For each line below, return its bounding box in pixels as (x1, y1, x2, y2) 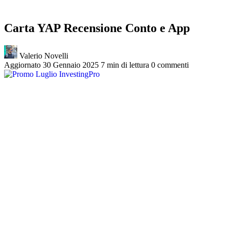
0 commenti (151, 60, 189, 69)
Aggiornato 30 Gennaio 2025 (4, 60, 99, 69)
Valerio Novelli (17, 51, 68, 60)
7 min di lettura (101, 60, 149, 69)
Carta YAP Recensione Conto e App (4, 21, 190, 35)
